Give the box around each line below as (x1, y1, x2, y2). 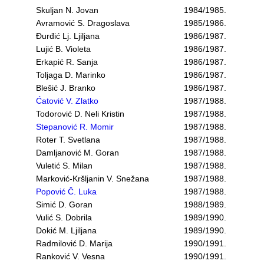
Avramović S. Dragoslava (36, 18, 130, 28)
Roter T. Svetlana (36, 135, 100, 144)
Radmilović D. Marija (36, 239, 113, 248)
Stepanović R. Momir (36, 122, 114, 131)
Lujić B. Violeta (36, 44, 91, 54)
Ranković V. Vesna (36, 252, 105, 261)
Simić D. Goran (36, 200, 93, 209)
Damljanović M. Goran (36, 148, 119, 157)
